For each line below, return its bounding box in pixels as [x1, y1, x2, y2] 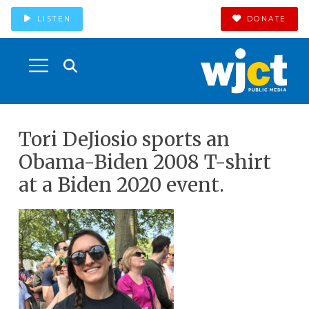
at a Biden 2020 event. [18, 172, 224, 197]
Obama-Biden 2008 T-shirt [18, 150, 271, 175]
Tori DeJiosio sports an [18, 127, 230, 152]
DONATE [246, 14, 287, 23]
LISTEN [37, 14, 72, 23]
